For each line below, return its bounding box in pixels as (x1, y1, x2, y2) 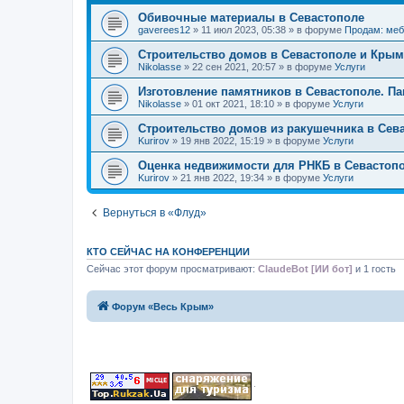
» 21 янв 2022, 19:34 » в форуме (170, 172, 323, 183)
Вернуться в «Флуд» (103, 207, 207, 219)
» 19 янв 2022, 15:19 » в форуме (170, 135, 323, 146)
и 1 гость (353, 263, 396, 274)
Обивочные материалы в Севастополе (138, 11, 364, 24)
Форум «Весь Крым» (112, 300, 214, 312)
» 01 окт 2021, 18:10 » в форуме (181, 98, 333, 109)
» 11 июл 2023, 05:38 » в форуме (190, 24, 344, 35)
